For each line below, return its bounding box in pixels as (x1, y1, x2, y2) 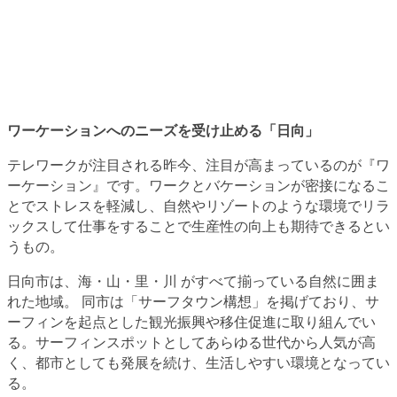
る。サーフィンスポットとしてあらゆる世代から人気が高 (7, 332, 376, 353)
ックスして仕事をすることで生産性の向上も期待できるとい (7, 216, 390, 237)
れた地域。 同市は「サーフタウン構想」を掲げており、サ (7, 292, 379, 312)
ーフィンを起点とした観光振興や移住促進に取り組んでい (7, 312, 376, 332)
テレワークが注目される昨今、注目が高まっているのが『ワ (7, 155, 390, 175)
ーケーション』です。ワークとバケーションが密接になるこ (7, 175, 390, 196)
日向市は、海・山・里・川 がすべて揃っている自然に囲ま (7, 271, 379, 292)
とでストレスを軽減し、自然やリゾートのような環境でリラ (7, 196, 390, 216)
